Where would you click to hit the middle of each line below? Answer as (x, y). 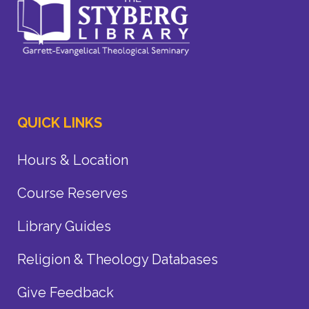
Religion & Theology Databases (118, 259)
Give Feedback (66, 292)
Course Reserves (72, 193)
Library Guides (64, 226)
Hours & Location (73, 160)
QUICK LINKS (60, 122)
